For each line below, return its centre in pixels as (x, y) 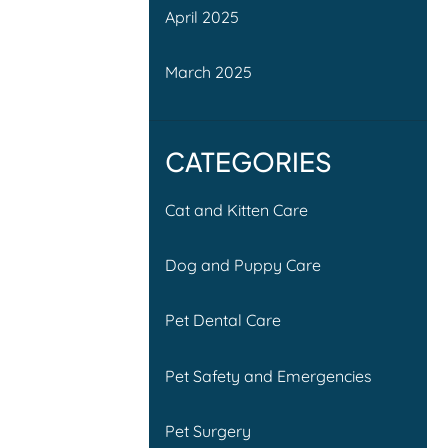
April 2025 (202, 16)
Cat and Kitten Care (237, 209)
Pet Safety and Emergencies (269, 375)
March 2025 (209, 72)
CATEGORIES (249, 161)
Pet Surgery (208, 430)
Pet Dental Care (223, 320)
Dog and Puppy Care (243, 264)
